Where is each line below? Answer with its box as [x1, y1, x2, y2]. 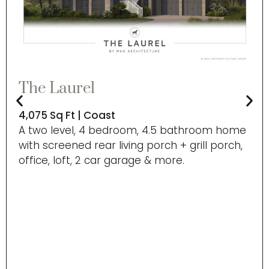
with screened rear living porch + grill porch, [19, 138, 243, 153]
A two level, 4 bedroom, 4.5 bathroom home [19, 122, 246, 138]
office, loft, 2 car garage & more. [19, 153, 184, 168]
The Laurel [19, 78, 95, 98]
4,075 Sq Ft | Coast [19, 107, 115, 122]
